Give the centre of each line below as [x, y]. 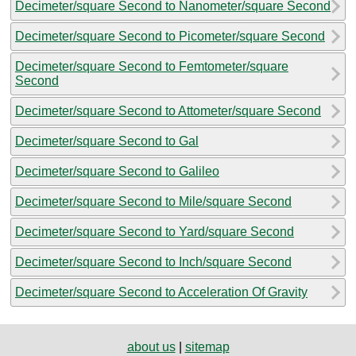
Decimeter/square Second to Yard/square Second [155, 231]
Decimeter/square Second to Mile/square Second [153, 201]
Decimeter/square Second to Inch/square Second [153, 261]
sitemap [207, 346]
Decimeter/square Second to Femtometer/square [152, 66]
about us [151, 346]
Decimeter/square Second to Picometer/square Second [170, 36]
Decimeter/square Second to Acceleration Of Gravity [161, 292]
